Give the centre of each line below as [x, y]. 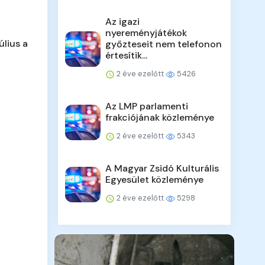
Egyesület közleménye [155, 180]
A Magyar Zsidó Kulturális [162, 169]
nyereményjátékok [146, 33]
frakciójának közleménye [160, 118]
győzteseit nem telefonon [164, 44]
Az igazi [123, 22]
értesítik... [127, 56]
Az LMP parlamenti [147, 106]
